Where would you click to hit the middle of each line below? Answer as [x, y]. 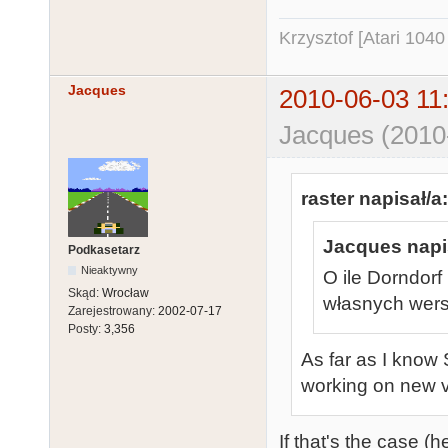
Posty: [86, 329]
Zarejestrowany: [113, 311]
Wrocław [125, 293]
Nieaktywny [110, 270]
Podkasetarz [104, 250]
